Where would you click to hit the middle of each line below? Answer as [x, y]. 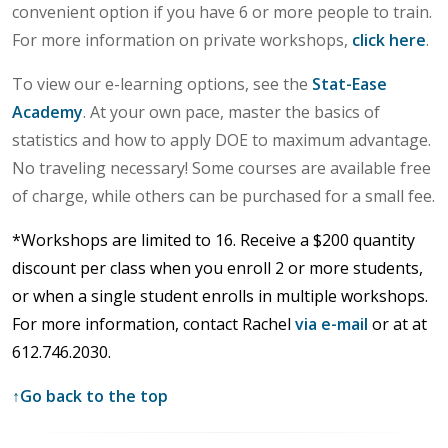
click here [389, 40]
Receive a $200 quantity [327, 240]
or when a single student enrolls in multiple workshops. [220, 296]
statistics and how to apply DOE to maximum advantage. [221, 140]
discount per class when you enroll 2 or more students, [217, 268]
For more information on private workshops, [182, 40]
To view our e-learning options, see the [162, 84]
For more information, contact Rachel [153, 324]
